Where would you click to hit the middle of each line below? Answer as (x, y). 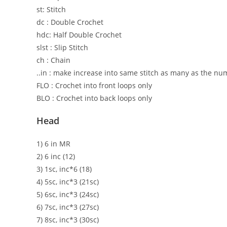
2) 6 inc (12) (56, 157)
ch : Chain (53, 60)
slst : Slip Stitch (62, 48)
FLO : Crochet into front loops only (94, 86)
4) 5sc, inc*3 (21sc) (68, 182)
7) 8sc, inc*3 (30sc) (68, 220)
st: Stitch (51, 10)
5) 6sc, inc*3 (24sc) (68, 195)
